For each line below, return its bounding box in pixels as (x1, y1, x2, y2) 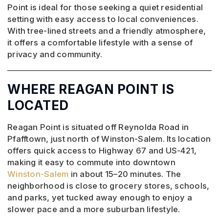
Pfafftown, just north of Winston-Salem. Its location (7, 134, 211, 144)
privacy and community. (7, 49, 103, 60)
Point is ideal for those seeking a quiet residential (7, 2, 203, 13)
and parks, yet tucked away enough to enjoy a (7, 193, 192, 203)
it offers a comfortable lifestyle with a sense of (7, 38, 193, 48)
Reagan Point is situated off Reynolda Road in (7, 122, 189, 132)
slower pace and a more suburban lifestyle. (7, 204, 180, 215)
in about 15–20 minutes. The (68, 169, 181, 179)
